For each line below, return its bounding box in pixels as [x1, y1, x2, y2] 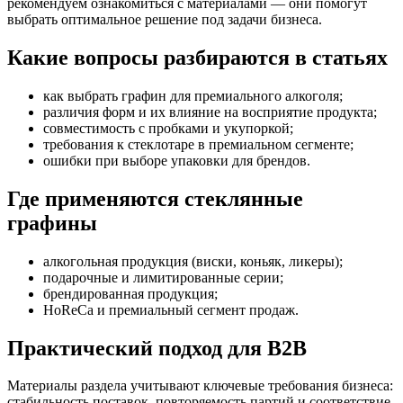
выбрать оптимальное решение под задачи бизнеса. [7, 12, 322, 27]
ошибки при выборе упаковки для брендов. [43, 152, 310, 168]
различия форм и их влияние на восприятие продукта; [43, 103, 377, 120]
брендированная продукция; [43, 285, 218, 301]
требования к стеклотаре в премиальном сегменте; [43, 136, 354, 152]
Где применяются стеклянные [7, 186, 303, 210]
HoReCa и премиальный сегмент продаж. [43, 301, 299, 318]
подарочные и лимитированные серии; [43, 269, 283, 285]
